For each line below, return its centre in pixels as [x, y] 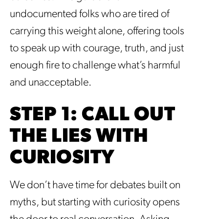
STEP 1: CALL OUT [92, 115]
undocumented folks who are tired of [89, 14]
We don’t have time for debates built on [95, 185]
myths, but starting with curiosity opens [95, 202]
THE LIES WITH [79, 137]
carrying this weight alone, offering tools [97, 31]
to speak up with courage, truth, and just [97, 48]
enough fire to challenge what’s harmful [95, 66]
